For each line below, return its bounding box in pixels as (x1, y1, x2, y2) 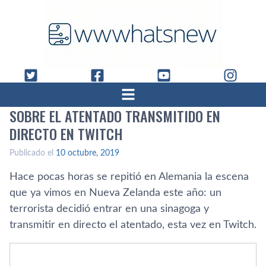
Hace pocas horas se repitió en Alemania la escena (9, 172, 249, 182)
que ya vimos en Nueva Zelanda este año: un (9, 188, 221, 198)
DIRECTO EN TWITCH (9, 123, 123, 144)
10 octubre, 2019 (56, 149, 119, 157)
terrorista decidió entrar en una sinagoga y (9, 204, 209, 214)
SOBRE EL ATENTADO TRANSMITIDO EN (9, 105, 220, 126)
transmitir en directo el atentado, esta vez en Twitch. (9, 220, 256, 230)
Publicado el (9, 149, 56, 157)
